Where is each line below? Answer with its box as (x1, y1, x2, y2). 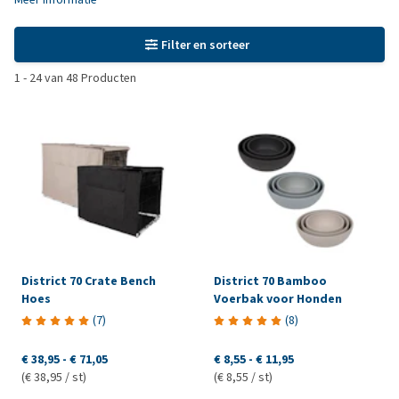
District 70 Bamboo (213, 272, 327, 289)
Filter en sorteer (161, 36, 250, 53)
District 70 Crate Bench (21, 272, 156, 289)
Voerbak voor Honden (213, 289, 342, 307)
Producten (78, 69, 136, 86)
